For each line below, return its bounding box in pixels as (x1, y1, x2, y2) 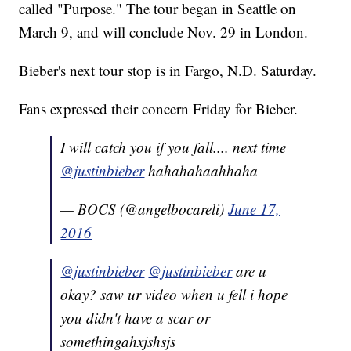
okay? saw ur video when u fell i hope (60, 284, 288, 305)
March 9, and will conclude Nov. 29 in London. (19, 22, 309, 42)
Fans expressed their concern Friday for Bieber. (19, 99, 303, 119)
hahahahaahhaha (144, 161, 259, 181)
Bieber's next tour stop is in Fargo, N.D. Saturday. (19, 60, 322, 81)
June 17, (228, 199, 280, 219)
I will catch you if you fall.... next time (60, 137, 287, 157)
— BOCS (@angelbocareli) (60, 199, 229, 219)
